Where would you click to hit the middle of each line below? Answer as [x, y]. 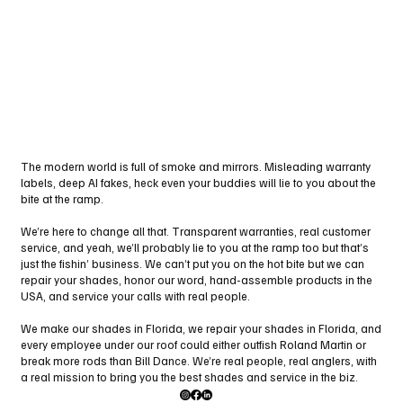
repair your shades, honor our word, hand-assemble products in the [197, 279]
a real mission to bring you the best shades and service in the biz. [189, 376]
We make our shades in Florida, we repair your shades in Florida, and [201, 328]
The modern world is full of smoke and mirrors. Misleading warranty [196, 166]
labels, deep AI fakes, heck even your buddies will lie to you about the [198, 182]
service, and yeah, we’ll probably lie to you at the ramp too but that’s [195, 247]
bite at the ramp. [62, 198]
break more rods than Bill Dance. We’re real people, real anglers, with [199, 360]
